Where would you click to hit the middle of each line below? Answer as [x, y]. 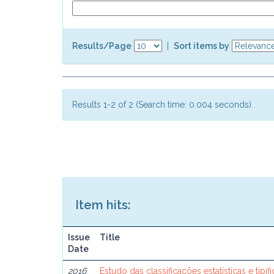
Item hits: [103, 205]
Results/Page [102, 46]
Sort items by [202, 46]
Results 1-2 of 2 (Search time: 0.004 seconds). [163, 105]
